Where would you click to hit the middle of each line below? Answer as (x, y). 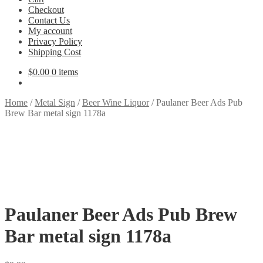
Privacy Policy (55, 41)
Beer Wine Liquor (116, 102)
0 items (65, 72)
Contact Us (49, 20)
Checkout (46, 10)
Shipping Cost (55, 52)
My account (50, 31)
